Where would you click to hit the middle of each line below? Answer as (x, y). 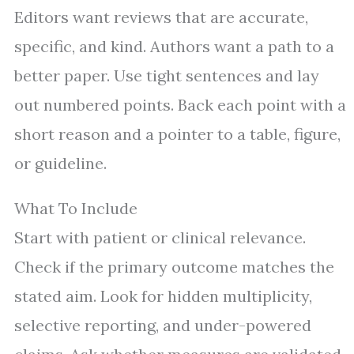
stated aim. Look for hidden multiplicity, (163, 296)
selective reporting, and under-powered (163, 326)
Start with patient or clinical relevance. (160, 238)
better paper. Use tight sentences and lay (167, 76)
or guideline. (60, 164)
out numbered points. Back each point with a (180, 105)
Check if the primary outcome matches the (174, 267)
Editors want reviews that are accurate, (161, 17)
